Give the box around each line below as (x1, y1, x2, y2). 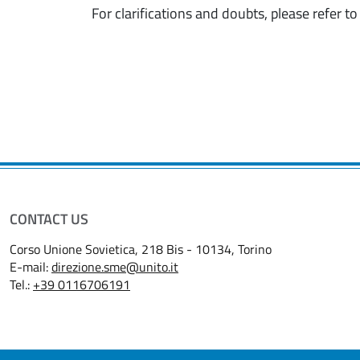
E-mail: (10, 256, 51, 276)
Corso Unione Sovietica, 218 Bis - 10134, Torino (10, 239, 275, 259)
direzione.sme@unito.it (51, 256, 178, 276)
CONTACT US (10, 207, 88, 230)
